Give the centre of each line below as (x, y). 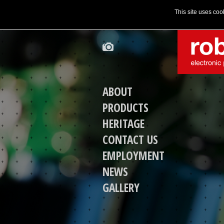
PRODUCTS (125, 107)
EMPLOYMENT (133, 155)
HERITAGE (123, 123)
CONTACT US (130, 139)
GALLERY (121, 187)
